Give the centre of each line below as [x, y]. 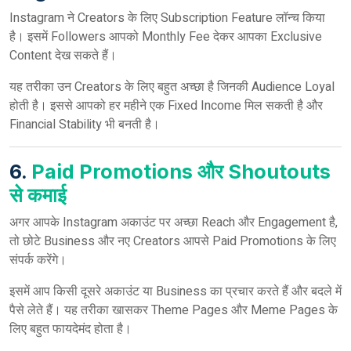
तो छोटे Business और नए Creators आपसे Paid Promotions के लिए [173, 241]
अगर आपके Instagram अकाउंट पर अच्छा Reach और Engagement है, [174, 223]
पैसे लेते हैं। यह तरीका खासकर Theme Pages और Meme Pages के [174, 310]
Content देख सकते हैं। [63, 56]
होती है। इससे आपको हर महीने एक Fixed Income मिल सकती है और [166, 106]
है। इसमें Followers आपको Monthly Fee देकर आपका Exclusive [166, 37]
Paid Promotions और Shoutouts [181, 172]
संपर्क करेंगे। [38, 260]
